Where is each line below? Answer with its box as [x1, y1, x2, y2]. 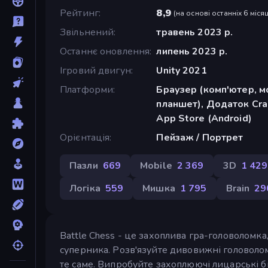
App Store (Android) [156, 111, 252, 125]
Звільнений [60, 25, 114, 39]
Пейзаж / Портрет [156, 130, 243, 144]
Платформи [60, 83, 114, 96]
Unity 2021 [156, 63, 207, 77]
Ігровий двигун [60, 63, 131, 77]
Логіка [69, 181, 100, 195]
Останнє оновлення [60, 44, 150, 58]
